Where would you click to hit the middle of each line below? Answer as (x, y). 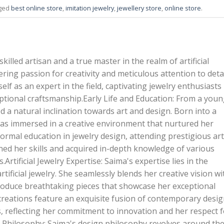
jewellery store (139, 8)
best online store (37, 8)
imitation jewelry (90, 8)
